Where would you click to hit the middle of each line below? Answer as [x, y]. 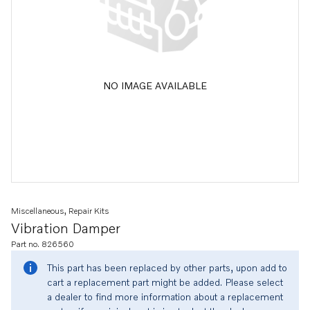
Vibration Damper [66, 228]
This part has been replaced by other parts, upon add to [167, 267]
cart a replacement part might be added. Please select [165, 282]
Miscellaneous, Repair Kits [60, 211]
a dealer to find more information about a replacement [165, 297]
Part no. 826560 [43, 244]
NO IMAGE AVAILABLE [155, 85]
